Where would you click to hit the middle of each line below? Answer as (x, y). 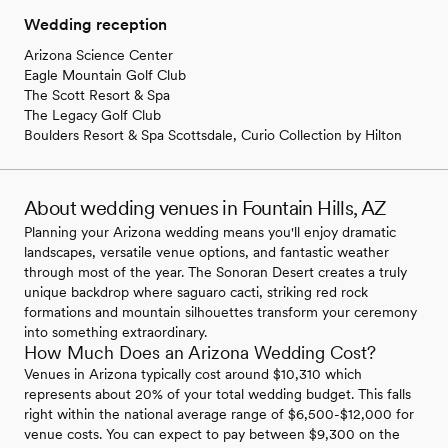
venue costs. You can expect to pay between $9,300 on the (212, 434)
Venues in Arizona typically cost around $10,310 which (193, 374)
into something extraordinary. (115, 332)
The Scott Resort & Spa (97, 95)
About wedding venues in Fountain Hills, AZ (205, 208)
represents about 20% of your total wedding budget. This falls (217, 394)
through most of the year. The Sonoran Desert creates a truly (215, 272)
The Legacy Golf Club (92, 115)
